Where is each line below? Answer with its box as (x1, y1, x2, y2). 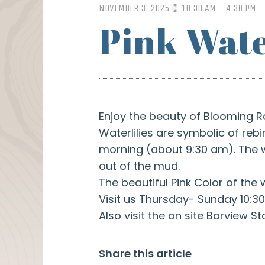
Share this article (98, 245, 192, 261)
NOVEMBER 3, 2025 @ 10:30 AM (98, 2, 216, 14)
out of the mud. (98, 158, 180, 173)
